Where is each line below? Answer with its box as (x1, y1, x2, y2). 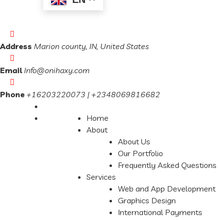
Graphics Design (118, 195, 176, 205)
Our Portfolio (118, 148, 163, 158)
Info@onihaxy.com (24, 65, 90, 75)
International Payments (118, 207, 202, 217)
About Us (118, 137, 150, 146)
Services (86, 172, 116, 182)
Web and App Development (118, 184, 216, 193)
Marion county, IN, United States (34, 41, 149, 51)
